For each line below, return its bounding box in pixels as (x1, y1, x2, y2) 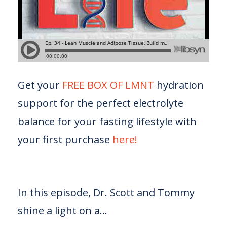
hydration (154, 78, 204, 92)
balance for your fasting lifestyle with (18, 115, 197, 128)
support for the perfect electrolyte (18, 96, 183, 110)
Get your (18, 78, 60, 92)
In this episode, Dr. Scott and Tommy (18, 185, 195, 199)
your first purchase (18, 133, 110, 146)
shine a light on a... (18, 204, 107, 217)
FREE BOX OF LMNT (62, 78, 154, 92)
